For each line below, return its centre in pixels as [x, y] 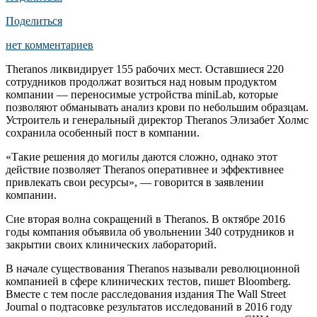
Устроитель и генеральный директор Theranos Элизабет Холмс [157, 120]
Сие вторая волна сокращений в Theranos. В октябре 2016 [145, 219]
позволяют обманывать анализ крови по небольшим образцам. [157, 107]
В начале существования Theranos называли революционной [153, 268]
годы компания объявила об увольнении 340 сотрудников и [150, 231]
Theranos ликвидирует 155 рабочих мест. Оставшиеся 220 [145, 69]
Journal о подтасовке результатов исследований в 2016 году [149, 306]
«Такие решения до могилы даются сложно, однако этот [142, 156]
